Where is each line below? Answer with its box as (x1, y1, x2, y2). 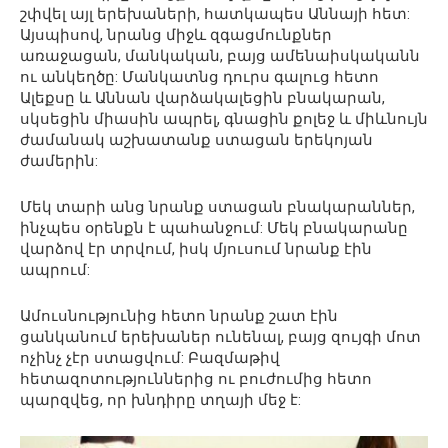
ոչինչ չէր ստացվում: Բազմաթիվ (20, 349, 280, 368)
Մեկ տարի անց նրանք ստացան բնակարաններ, (20, 198, 415, 217)
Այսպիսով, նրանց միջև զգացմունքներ (20, 26, 332, 45)
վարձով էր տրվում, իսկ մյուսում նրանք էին (20, 240, 372, 259)
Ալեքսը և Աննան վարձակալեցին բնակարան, (20, 89, 385, 108)
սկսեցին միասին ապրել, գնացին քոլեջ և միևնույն (20, 110, 428, 129)
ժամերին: (20, 152, 98, 171)
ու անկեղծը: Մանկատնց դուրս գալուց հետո (20, 68, 379, 87)
